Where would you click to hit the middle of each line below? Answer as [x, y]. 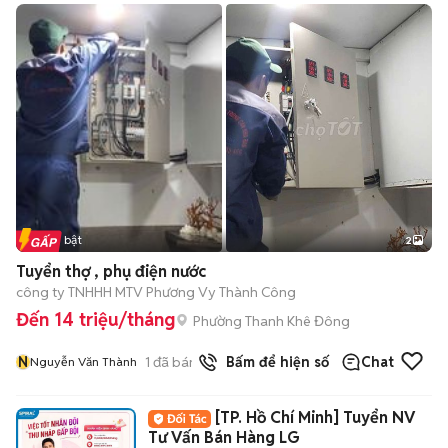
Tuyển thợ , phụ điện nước [111, 271]
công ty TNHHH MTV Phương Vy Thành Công [156, 292]
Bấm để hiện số [273, 362]
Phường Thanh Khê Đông [271, 320]
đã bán [173, 361]
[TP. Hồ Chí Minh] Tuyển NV [315, 417]
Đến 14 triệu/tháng [95, 319]
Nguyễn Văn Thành [83, 361]
